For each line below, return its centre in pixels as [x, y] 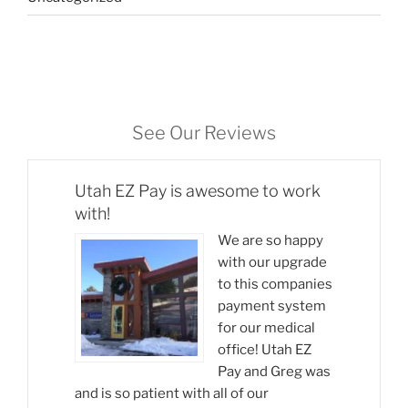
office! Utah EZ [265, 350]
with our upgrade [272, 263]
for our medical [266, 328]
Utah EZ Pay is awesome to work [198, 191]
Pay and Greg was [274, 372]
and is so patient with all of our [172, 394]
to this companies [275, 285]
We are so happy [270, 241]
